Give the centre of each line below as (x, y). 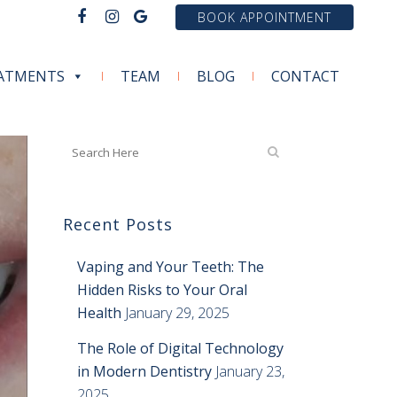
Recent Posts (118, 224)
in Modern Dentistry (144, 371)
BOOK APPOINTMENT (265, 17)
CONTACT (305, 77)
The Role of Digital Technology (180, 348)
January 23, (250, 371)
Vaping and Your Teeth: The (171, 267)
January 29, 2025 (177, 313)
